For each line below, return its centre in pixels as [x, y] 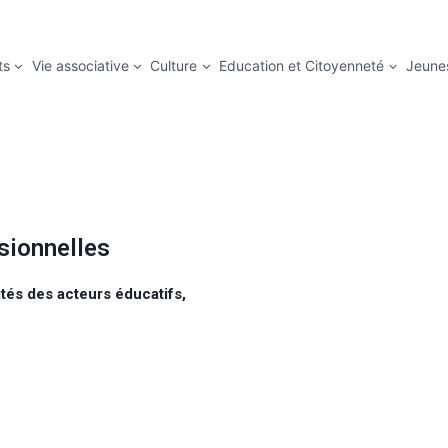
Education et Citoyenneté [302, 65]
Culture [174, 65]
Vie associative [80, 65]
